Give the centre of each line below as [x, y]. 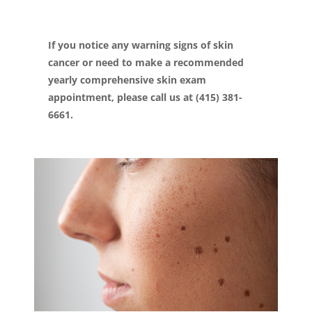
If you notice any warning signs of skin [141, 45]
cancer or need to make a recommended [146, 62]
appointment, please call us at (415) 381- [145, 97]
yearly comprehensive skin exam [127, 80]
